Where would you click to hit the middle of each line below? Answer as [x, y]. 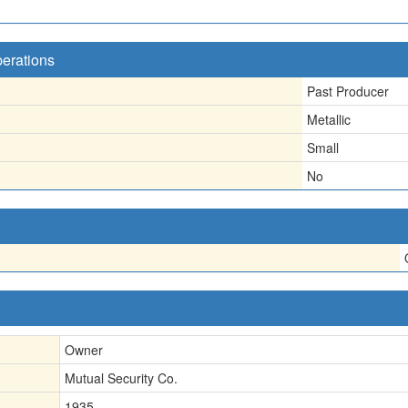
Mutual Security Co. [121, 378]
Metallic [329, 119]
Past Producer [348, 91]
